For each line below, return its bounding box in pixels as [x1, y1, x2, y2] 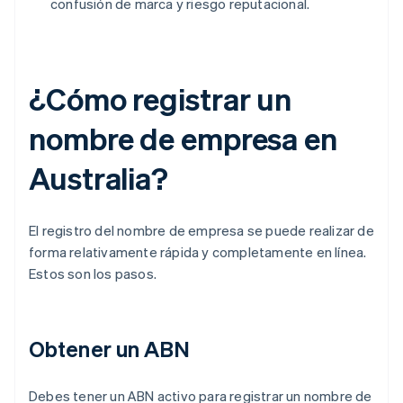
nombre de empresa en [29, 119, 337, 158]
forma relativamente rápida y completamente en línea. [29, 243, 367, 262]
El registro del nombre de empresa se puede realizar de [29, 221, 374, 240]
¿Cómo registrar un [29, 79, 292, 119]
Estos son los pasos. [29, 264, 157, 283]
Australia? [29, 158, 168, 198]
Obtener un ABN [29, 335, 191, 363]
